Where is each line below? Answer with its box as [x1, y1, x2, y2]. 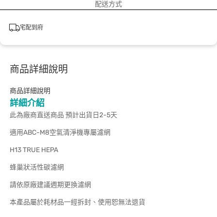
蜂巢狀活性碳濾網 [10, 163, 64, 171]
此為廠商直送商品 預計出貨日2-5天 [10, 111, 117, 119]
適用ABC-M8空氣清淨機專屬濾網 [10, 128, 110, 137]
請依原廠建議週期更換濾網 [10, 181, 91, 189]
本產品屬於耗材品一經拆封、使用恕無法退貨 [10, 198, 145, 206]
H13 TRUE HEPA [10, 146, 58, 154]
